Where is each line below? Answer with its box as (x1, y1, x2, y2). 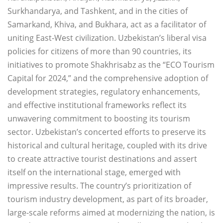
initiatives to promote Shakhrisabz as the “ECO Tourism (7, 59, 215, 71)
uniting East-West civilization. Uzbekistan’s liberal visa (7, 32, 207, 44)
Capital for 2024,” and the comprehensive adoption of (7, 73, 208, 84)
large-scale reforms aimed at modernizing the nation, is (7, 207, 215, 219)
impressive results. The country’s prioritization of (7, 180, 191, 192)
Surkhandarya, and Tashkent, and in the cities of (7, 5, 188, 17)
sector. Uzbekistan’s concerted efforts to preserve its (7, 126, 206, 138)
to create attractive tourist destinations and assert (7, 153, 197, 165)
